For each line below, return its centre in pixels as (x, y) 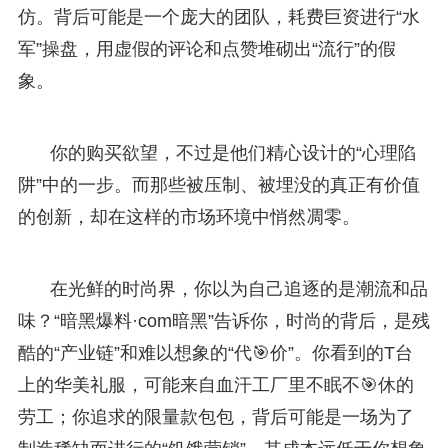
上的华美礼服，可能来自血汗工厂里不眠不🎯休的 (215, 384)
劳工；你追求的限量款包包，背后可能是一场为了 (215, 416)
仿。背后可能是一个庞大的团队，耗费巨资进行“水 (218, 16)
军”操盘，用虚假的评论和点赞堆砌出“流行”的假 (206, 48)
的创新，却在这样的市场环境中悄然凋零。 (188, 216)
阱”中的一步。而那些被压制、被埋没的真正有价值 (218, 184)
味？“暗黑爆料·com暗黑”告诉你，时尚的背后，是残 (223, 320)
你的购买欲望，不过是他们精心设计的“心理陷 (232, 152)
